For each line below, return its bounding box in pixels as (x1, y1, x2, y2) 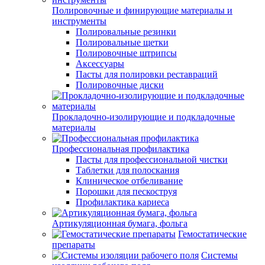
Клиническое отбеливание (76, 176, 183, 186)
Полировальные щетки (76, 37, 169, 47)
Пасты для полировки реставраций (76, 69, 218, 79)
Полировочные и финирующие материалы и (52, 5, 232, 15)
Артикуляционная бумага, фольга (52, 218, 188, 228)
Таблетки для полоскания (76, 165, 179, 175)
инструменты (52, 16, 106, 26)
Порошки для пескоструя (76, 186, 177, 196)
